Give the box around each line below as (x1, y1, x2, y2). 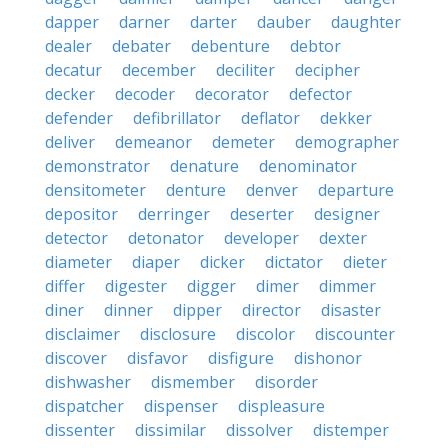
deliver (45, 131, 95, 153)
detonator (128, 227, 204, 249)
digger (187, 275, 236, 297)
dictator (265, 251, 323, 273)
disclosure (140, 323, 216, 345)
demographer (295, 131, 399, 153)
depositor (45, 203, 118, 225)
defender (45, 107, 113, 129)
